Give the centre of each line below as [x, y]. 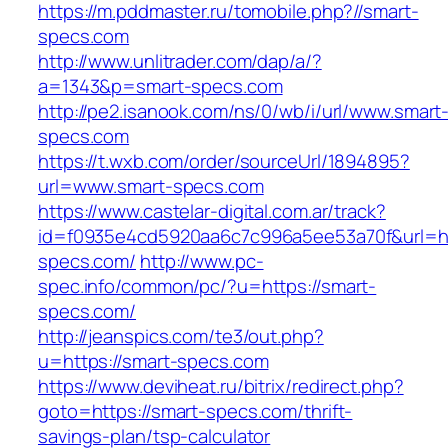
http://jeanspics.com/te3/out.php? [181, 336]
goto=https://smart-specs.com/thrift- [195, 411]
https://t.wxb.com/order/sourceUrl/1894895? [224, 161]
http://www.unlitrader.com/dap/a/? [180, 61]
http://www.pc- [201, 261]
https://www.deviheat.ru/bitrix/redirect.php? [221, 386]
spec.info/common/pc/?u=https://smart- [207, 286]
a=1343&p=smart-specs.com [160, 86]
